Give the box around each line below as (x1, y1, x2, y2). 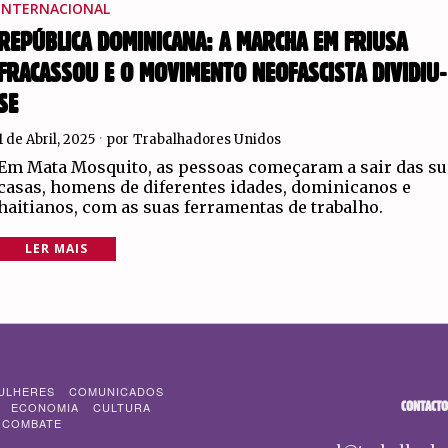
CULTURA (93, 399, 151, 416)
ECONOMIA (11, 399, 79, 416)
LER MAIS (25, 240, 89, 258)
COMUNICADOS (69, 383, 164, 400)
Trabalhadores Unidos (133, 131, 282, 149)
